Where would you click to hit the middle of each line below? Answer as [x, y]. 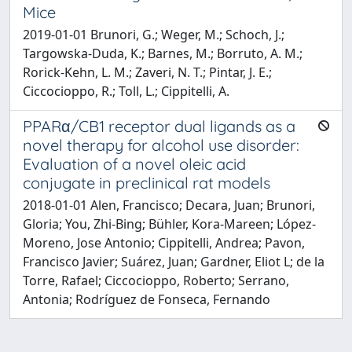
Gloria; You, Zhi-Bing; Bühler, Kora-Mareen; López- [169, 224]
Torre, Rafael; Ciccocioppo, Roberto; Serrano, [156, 280]
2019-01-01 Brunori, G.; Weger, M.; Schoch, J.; [154, 34]
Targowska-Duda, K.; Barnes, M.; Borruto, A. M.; [163, 53]
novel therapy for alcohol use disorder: [161, 145]
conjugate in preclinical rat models [147, 182]
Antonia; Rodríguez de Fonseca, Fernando [147, 299]
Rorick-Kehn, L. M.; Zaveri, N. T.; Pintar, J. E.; [147, 72]
